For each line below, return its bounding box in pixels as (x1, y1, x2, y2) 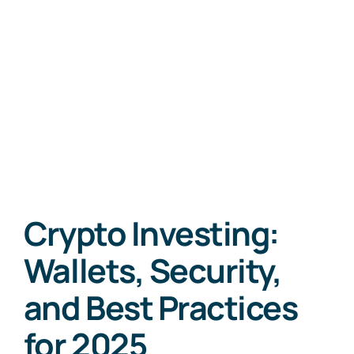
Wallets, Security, (23, 248, 282, 292)
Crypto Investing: (23, 211, 279, 255)
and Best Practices (23, 285, 298, 330)
